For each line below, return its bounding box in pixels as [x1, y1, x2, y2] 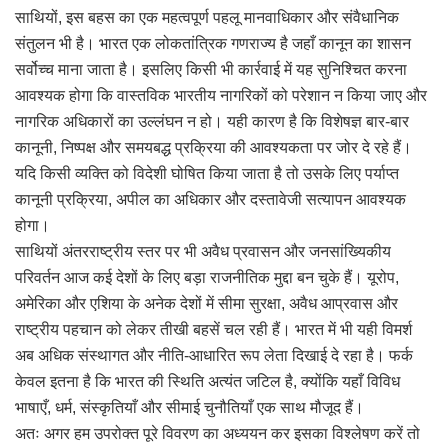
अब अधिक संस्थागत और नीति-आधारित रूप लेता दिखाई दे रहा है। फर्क [15, 346, 413, 364]
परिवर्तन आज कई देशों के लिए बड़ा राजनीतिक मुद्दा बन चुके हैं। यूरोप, [15, 268, 399, 286]
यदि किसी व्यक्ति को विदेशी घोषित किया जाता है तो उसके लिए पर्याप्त [15, 164, 399, 182]
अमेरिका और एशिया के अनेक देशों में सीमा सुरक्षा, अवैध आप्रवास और [15, 294, 398, 312]
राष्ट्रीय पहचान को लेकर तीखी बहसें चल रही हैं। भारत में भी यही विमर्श [15, 320, 412, 338]
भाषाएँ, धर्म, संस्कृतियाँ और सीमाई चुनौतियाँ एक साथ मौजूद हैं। [15, 398, 364, 416]
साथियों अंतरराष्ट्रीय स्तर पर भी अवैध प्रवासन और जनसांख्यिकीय [15, 242, 391, 260]
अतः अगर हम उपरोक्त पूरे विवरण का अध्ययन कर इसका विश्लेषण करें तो [15, 424, 420, 442]
